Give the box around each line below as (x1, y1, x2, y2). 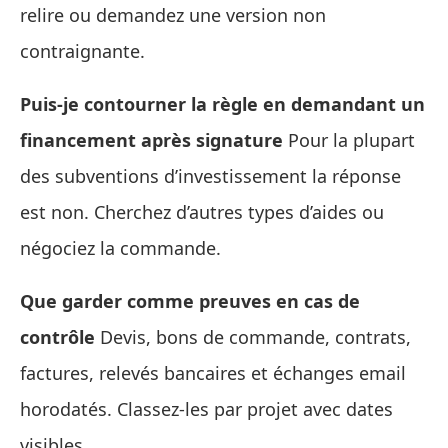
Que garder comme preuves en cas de (20, 288, 360, 313)
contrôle (20, 324, 95, 349)
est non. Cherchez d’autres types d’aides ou (20, 199, 384, 224)
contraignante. (20, 38, 145, 63)
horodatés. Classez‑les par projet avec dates (20, 396, 393, 421)
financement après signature (20, 127, 283, 152)
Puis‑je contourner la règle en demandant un (20, 91, 425, 116)
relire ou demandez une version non (20, 2, 326, 27)
